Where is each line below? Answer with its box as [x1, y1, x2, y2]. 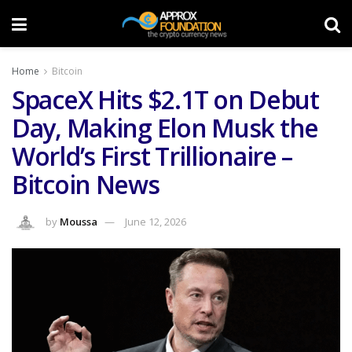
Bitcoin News [12, 167, 159, 201]
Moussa [60, 214, 97, 229]
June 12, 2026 [125, 214, 186, 229]
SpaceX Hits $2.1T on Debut [12, 82, 319, 116]
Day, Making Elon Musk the [12, 111, 318, 145]
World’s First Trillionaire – [12, 139, 293, 173]
